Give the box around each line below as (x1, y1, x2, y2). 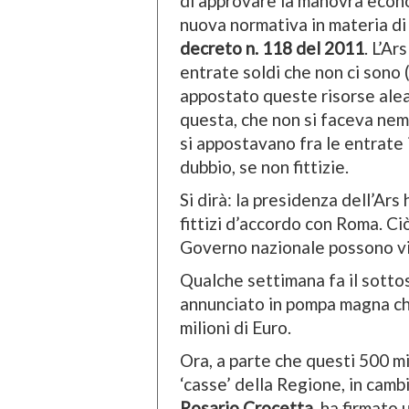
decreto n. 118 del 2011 (180, 37, 364, 59)
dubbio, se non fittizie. (180, 156, 349, 178)
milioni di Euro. (180, 317, 291, 339)
